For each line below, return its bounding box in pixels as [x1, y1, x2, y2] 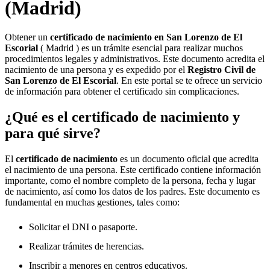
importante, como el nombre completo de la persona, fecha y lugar [5, 175, 256, 186]
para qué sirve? [5, 125, 101, 141]
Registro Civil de [187, 64, 256, 75]
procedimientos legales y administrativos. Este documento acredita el [5, 54, 265, 64]
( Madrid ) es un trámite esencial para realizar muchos [38, 43, 243, 53]
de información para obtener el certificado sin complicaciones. [5, 86, 239, 96]
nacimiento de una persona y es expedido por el [5, 64, 187, 75]
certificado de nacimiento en [50, 32, 166, 42]
